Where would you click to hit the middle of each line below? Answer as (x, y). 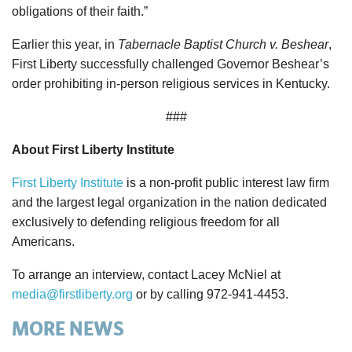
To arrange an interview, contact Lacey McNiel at (146, 275)
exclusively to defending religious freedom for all (146, 222)
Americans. (43, 242)
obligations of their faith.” (80, 12)
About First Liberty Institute (93, 150)
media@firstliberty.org (72, 295)
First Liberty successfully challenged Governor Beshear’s (170, 64)
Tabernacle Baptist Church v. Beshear (223, 45)
